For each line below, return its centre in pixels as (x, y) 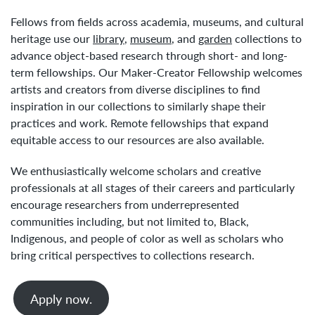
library (109, 38)
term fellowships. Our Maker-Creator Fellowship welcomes (156, 72)
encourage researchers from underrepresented (125, 204)
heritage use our (52, 38)
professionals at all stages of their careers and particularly (153, 187)
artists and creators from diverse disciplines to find (135, 89)
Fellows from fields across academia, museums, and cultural (157, 21)
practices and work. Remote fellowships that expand (140, 123)
